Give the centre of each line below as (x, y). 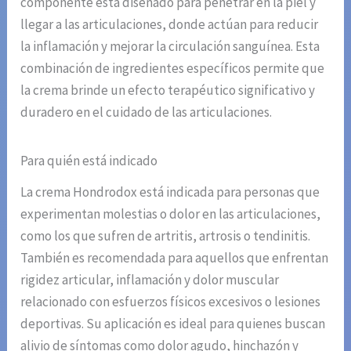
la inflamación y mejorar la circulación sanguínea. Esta (170, 46)
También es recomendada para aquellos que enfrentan (175, 257)
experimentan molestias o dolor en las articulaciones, (171, 213)
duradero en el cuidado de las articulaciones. (147, 112)
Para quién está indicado (89, 160)
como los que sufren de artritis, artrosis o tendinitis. (166, 235)
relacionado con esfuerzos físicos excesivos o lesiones (171, 301)
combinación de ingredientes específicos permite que (173, 68)
